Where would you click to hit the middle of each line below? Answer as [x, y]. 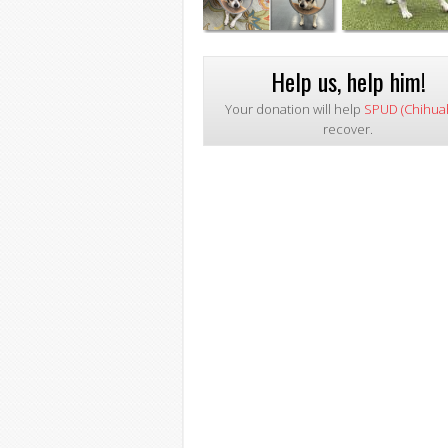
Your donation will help [294, 108]
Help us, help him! [348, 80]
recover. [348, 128]
